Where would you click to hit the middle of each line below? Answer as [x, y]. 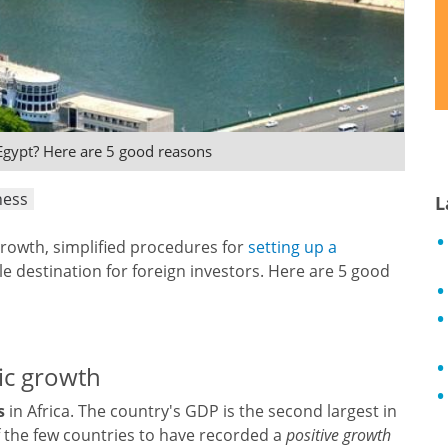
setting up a [292, 247]
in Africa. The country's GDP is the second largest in [201, 411]
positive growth [338, 435]
